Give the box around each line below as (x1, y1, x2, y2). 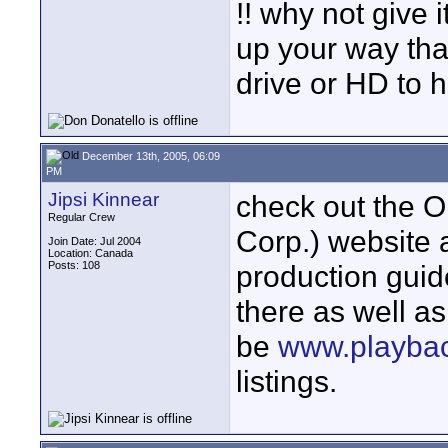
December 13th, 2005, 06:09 (79, 149, 220, 162)
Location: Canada (48, 247, 133, 259)
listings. (236, 364, 337, 398)
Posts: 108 (48, 259, 100, 271)
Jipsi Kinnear (48, 189, 159, 210)
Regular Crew (48, 211, 115, 223)
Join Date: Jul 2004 (48, 235, 141, 247)
